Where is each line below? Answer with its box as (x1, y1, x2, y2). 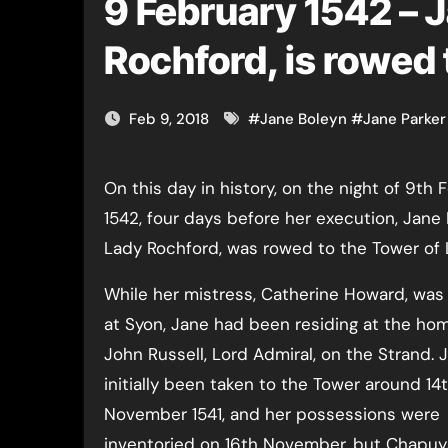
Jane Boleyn (260, 109, 347, 129)
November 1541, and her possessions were (104, 403, 440, 425)
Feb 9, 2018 (129, 109, 213, 129)
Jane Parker (363, 109, 446, 129)
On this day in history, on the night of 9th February (104, 177, 117, 199)
